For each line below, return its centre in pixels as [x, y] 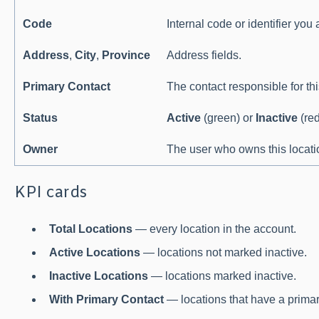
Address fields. [204, 55]
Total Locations [90, 229]
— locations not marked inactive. [223, 252]
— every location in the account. [214, 229]
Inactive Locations [98, 276]
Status [41, 117]
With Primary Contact [106, 300]
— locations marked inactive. [222, 276]
